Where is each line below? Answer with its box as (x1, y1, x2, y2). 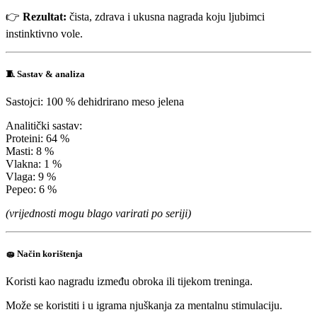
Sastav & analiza (17, 68, 85, 79)
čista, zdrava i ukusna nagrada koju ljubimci (67, 10, 265, 23)
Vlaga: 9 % (6, 171, 56, 183)
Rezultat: (23, 10, 67, 23)
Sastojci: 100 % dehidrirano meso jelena (6, 96, 184, 108)
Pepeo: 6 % (6, 183, 57, 196)
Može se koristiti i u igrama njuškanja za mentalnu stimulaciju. (6, 299, 282, 312)
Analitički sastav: (6, 120, 82, 132)
